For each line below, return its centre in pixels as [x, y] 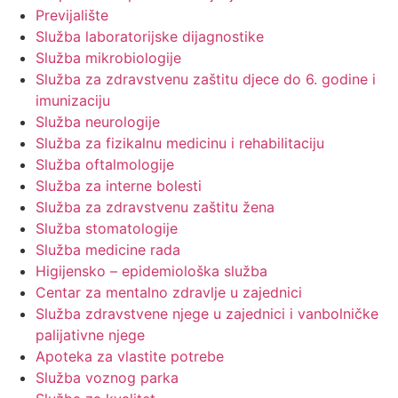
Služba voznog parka [107, 378]
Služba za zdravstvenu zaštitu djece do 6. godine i [206, 80]
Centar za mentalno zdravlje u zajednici [169, 293]
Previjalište [72, 16]
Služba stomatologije [107, 229]
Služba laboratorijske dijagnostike [150, 37]
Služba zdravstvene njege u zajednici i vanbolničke [207, 314]
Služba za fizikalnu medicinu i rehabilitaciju [180, 143]
